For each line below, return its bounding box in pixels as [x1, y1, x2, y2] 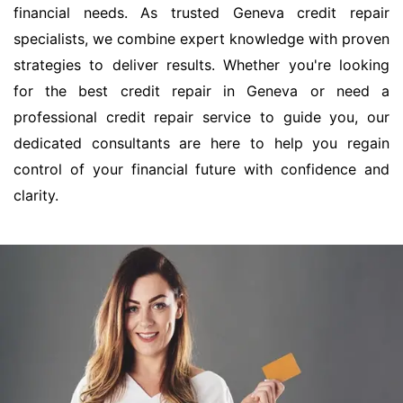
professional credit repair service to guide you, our [13, 108, 390, 127]
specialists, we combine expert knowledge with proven [13, 30, 390, 49]
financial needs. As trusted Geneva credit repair [13, 4, 390, 22]
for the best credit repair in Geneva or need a [13, 82, 390, 101]
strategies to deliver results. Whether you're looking [13, 56, 390, 75]
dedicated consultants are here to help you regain [13, 134, 390, 153]
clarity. [13, 186, 58, 205]
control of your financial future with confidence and [13, 160, 390, 179]
